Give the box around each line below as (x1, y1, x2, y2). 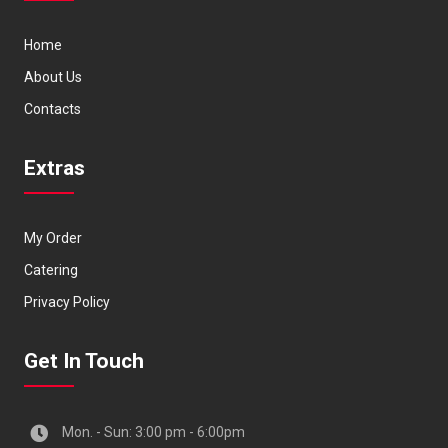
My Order (24, 230, 83, 246)
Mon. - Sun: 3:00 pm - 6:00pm (62, 424, 246, 440)
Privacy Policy (24, 294, 111, 310)
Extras (24, 156, 86, 180)
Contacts (24, 101, 82, 117)
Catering (24, 262, 79, 278)
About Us (24, 69, 83, 85)
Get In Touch (24, 349, 145, 373)
